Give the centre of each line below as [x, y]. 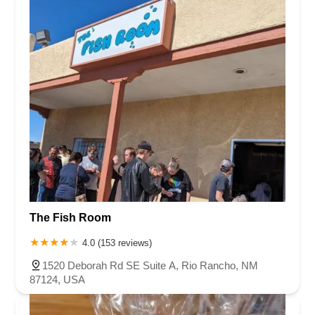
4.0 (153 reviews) [117, 243]
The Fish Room [70, 217]
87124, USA [57, 279]
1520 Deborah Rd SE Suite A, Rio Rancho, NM [150, 265]
